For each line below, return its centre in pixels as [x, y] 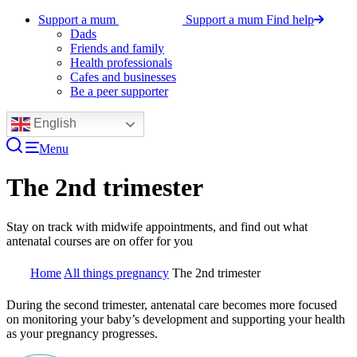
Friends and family [117, 48]
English [53, 124]
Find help [290, 20]
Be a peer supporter [119, 91]
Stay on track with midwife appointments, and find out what [157, 226]
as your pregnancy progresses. [82, 333]
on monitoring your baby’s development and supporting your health [176, 319]
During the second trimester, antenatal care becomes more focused [172, 304]
